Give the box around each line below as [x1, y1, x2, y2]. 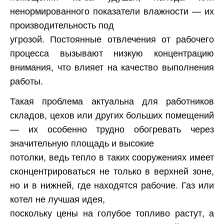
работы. [10, 74, 43, 87]
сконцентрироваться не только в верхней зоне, [10, 164, 214, 177]
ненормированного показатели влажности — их [10, 4, 214, 17]
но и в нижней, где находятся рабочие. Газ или [10, 178, 214, 191]
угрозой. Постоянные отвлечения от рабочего [10, 32, 214, 45]
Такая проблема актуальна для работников [10, 94, 214, 107]
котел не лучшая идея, [10, 192, 105, 205]
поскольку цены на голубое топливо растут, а [10, 206, 214, 219]
